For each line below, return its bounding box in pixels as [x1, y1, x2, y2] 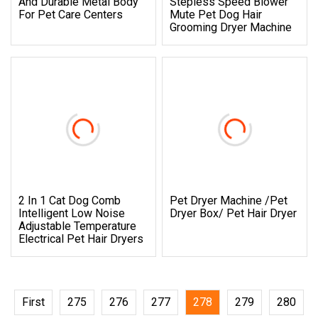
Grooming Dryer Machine [170, 20, 292, 34]
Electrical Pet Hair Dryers [18, 231, 143, 246]
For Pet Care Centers [18, 7, 123, 21]
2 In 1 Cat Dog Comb [18, 193, 121, 207]
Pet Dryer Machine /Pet [170, 193, 288, 207]
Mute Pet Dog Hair [170, 7, 263, 21]
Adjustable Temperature [18, 219, 136, 233]
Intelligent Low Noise [18, 206, 125, 220]
